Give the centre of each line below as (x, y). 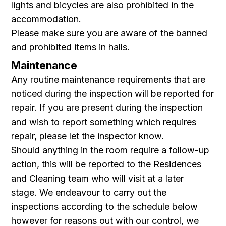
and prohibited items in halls (69, 47)
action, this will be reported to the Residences (106, 164)
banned (192, 33)
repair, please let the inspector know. (88, 136)
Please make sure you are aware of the (94, 33)
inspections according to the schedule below (105, 207)
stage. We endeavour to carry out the (89, 192)
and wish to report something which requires (104, 122)
